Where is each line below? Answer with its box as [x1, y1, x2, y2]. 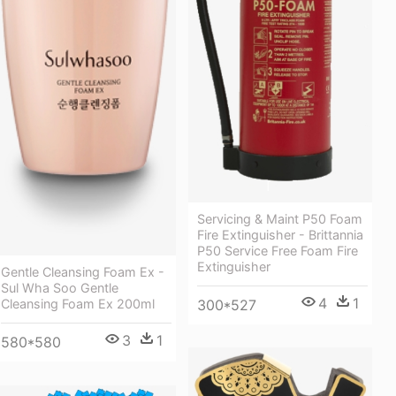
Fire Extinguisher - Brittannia [197, 226, 363, 242]
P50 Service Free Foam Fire [197, 242, 358, 258]
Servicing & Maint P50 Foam [197, 210, 362, 226]
